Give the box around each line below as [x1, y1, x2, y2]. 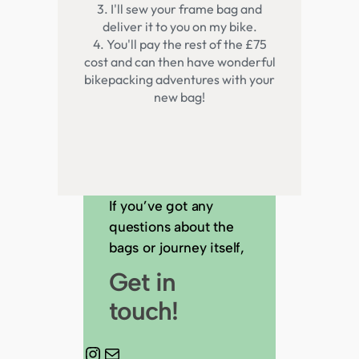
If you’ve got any [109, 196, 214, 214]
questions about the [109, 217, 234, 235]
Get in [109, 266, 176, 297]
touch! [109, 295, 179, 326]
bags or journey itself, [109, 238, 245, 256]
